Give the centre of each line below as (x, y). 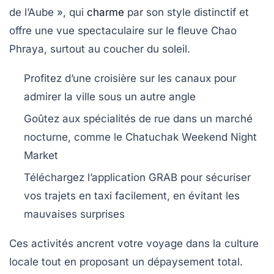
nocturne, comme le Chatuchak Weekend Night (140, 137)
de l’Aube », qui (48, 12)
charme (106, 12)
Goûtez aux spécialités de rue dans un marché (138, 118)
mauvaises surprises (74, 214)
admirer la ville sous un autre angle (110, 96)
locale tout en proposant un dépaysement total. (126, 261)
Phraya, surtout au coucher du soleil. (100, 49)
